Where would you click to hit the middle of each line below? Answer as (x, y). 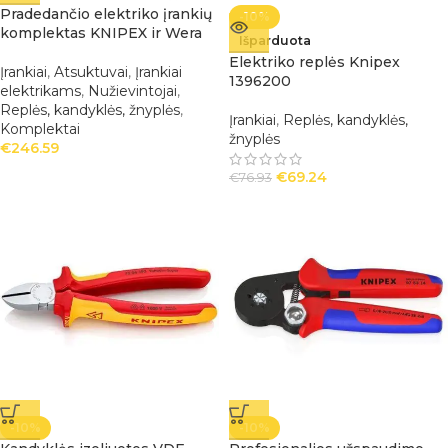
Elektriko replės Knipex (314, 62)
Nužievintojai (132, 91)
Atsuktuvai (91, 72)
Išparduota (275, 40)
